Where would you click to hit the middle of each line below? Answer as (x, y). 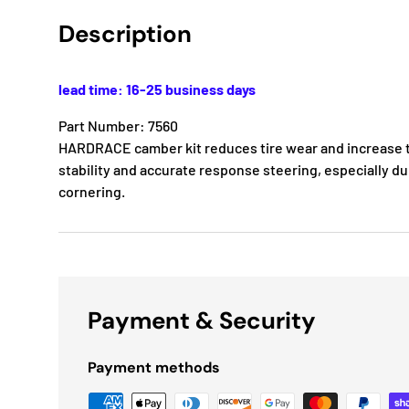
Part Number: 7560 (118, 126)
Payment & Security (202, 321)
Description (125, 34)
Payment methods (154, 368)
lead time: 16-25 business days (157, 89)
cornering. (92, 192)
